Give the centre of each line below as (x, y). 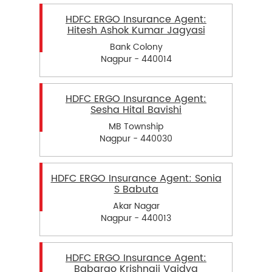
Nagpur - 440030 (136, 139)
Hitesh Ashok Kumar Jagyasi (136, 30)
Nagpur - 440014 (136, 59)
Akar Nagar (136, 206)
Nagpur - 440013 (136, 219)
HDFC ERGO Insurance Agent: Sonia (136, 179)
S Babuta (136, 190)
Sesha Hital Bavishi (136, 110)
